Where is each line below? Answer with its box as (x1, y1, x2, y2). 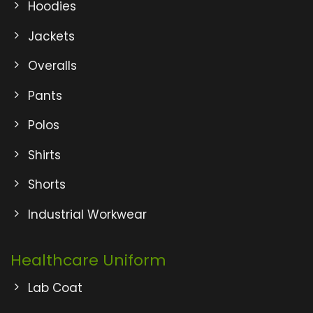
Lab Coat (27, 279, 82, 297)
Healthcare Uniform (10, 249, 166, 271)
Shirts (27, 146, 61, 163)
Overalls (27, 57, 77, 75)
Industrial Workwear (27, 205, 147, 223)
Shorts (27, 176, 66, 194)
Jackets (27, 27, 75, 45)
